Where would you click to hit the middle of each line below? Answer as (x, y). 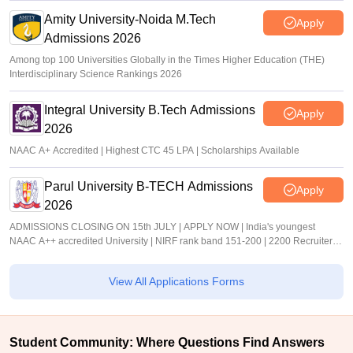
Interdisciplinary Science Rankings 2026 (96, 74)
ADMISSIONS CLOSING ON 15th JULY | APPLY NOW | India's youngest (162, 227)
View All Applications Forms (176, 282)
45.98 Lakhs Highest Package (74, 256)
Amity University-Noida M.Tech (130, 20)
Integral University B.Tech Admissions (150, 110)
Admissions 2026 (93, 39)
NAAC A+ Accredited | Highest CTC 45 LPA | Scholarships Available (154, 151)
